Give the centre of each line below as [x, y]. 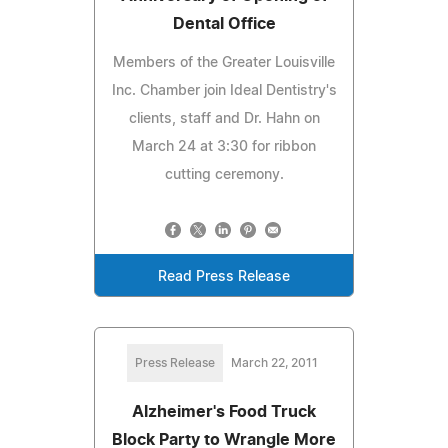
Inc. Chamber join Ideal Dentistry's [224, 90]
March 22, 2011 [274, 362]
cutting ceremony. [224, 174]
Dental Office [224, 23]
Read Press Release [224, 276]
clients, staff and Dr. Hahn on [224, 118]
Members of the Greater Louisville [224, 62]
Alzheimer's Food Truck [224, 411]
